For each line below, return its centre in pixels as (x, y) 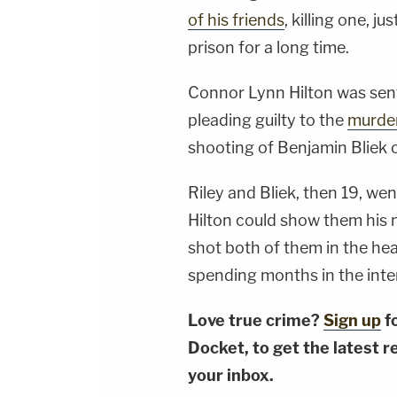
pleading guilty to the (268, 121)
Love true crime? (256, 321)
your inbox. (231, 376)
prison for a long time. (269, 48)
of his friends (236, 20)
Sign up (352, 321)
